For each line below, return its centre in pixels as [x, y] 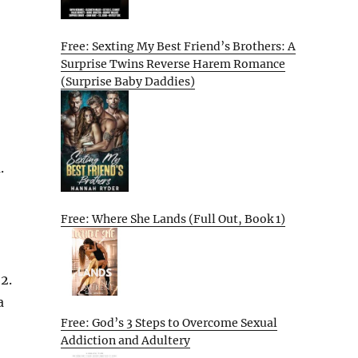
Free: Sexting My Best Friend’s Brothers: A [178, 46]
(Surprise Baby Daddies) [128, 81]
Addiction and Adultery [125, 340]
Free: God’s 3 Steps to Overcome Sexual [169, 322]
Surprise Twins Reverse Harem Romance [173, 64]
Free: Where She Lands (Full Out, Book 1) [173, 219]
